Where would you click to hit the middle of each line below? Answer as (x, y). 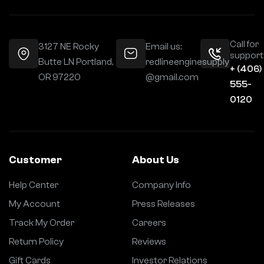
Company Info (161, 185)
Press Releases (164, 204)
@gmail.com (172, 77)
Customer (35, 160)
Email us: (163, 46)
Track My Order (42, 222)
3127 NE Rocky (69, 46)
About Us (156, 160)
